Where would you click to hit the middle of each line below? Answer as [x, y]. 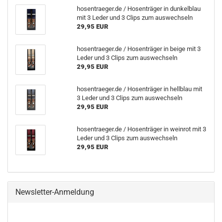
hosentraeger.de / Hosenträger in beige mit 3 [139, 49]
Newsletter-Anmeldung [55, 192]
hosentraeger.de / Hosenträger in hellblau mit [139, 89]
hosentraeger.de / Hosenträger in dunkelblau [139, 9]
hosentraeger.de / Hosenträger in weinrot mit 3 [141, 129]
